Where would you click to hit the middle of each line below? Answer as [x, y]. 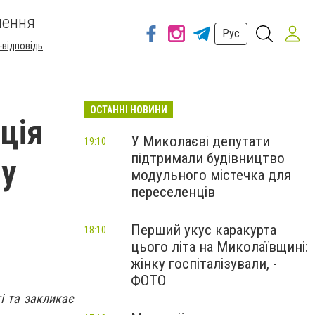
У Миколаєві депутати [200, 141]
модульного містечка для [211, 175]
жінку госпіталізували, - [204, 264]
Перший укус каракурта [204, 230]
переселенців [173, 192]
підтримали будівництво [208, 158]
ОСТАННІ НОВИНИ [129, 110]
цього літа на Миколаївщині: [219, 247]
